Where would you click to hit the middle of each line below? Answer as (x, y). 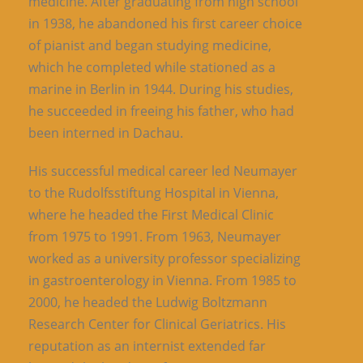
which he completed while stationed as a (152, 67)
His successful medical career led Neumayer (163, 171)
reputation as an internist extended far (147, 346)
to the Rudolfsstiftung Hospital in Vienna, (154, 192)
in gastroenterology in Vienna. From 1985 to (162, 280)
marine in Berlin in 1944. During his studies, (161, 89)
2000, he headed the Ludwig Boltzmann (148, 302)
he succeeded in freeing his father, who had (161, 111)
